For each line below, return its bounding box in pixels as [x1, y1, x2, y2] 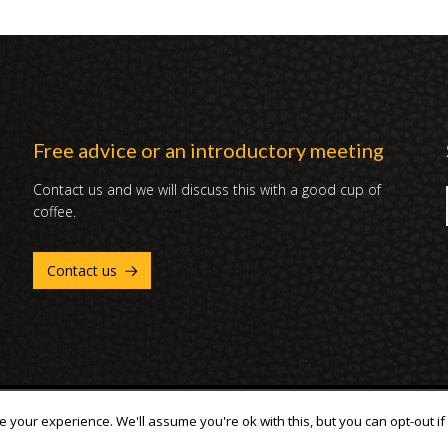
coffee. [32, 202, 76, 221]
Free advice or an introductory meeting [32, 138, 384, 162]
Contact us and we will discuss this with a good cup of [32, 180, 381, 199]
